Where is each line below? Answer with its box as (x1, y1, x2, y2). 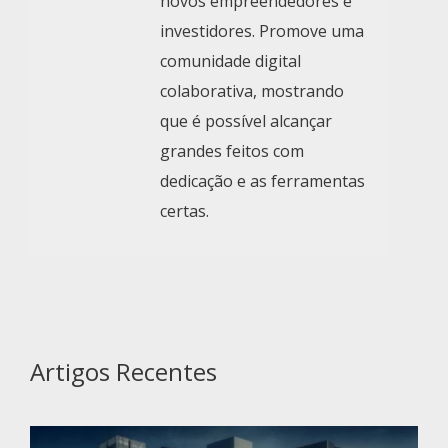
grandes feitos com (160, 139, 304, 162)
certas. (160, 199, 209, 222)
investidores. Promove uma (160, 19, 364, 42)
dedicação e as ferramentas (160, 169, 365, 192)
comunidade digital (160, 49, 301, 72)
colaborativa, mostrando (160, 79, 344, 102)
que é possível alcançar (160, 109, 332, 132)
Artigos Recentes (30, 354, 217, 388)
